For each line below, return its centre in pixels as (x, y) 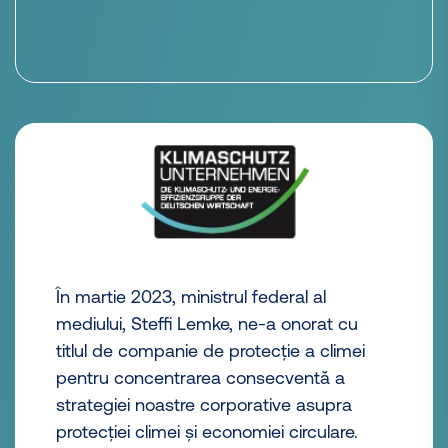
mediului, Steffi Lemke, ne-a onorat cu (207, 324)
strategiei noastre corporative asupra (204, 405)
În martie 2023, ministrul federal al (191, 297)
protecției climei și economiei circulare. (209, 432)
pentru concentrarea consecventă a (200, 378)
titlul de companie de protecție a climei (210, 351)
